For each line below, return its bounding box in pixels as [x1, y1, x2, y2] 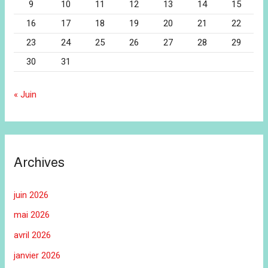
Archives [14, 155, 65, 170]
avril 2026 [14, 230, 51, 241]
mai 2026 [14, 209, 50, 221]
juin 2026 [14, 189, 49, 200]
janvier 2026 [14, 249, 61, 261]
